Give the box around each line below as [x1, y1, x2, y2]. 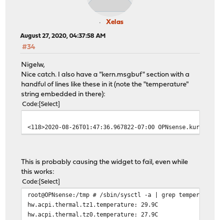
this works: [21, 168, 55, 176]
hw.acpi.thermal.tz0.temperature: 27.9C [27, 211, 159, 219]
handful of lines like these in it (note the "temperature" [21, 81, 189, 89]
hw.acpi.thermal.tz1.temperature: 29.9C [27, 201, 159, 209]
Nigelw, [21, 61, 45, 69]
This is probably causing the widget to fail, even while [21, 159, 189, 166]
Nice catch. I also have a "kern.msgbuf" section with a [21, 71, 190, 79]
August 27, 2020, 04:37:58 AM [20, 32, 106, 39]
